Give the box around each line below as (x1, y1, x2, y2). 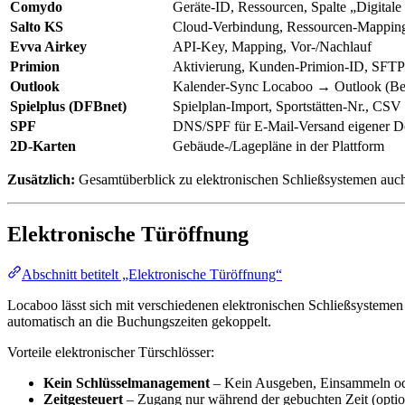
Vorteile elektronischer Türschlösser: (7, 344, 214, 361)
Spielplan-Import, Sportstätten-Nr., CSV (173, 99, 401, 115)
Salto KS (10, 19, 63, 35)
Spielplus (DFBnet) (10, 99, 127, 115)
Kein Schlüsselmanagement (43, 375, 210, 391)
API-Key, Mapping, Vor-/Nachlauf (173, 39, 372, 55)
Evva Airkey (10, 39, 87, 55)
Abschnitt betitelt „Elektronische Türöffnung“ (22, 267, 282, 283)
